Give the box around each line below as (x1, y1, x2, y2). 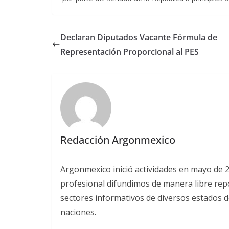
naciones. (60, 206, 96, 218)
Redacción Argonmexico (60, 132, 175, 147)
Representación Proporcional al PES (60, 46, 199, 57)
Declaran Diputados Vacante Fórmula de (60, 32, 217, 43)
